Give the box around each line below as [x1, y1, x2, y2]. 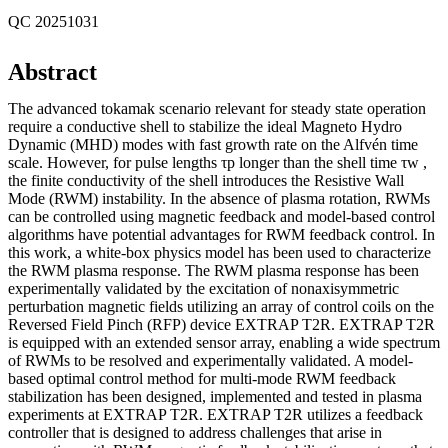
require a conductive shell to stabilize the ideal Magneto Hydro [8, 117, 402, 135]
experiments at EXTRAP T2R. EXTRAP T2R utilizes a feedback [8, 405, 423, 423]
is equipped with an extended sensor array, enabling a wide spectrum [8, 333, 440, 351]
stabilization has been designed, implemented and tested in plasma [8, 387, 422, 405]
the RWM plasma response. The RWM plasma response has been [8, 261, 419, 279]
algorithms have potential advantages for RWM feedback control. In [8, 225, 435, 243]
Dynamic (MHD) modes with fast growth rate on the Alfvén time [8, 135, 418, 153]
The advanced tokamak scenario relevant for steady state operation [8, 99, 426, 117]
